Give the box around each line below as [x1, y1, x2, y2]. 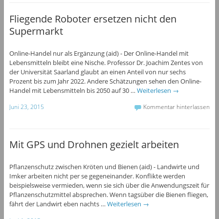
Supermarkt [9, 24, 63, 38]
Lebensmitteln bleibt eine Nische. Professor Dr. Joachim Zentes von [9, 58, 203, 67]
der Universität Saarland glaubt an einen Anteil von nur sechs [9, 67, 186, 76]
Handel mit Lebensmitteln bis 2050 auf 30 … [9, 86, 137, 95]
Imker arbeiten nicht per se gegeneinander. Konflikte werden [9, 172, 185, 180]
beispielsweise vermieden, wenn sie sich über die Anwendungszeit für [9, 181, 209, 190]
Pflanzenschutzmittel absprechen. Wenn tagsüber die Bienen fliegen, [9, 190, 208, 199]
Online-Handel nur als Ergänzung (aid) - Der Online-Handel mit [9, 48, 189, 58]
